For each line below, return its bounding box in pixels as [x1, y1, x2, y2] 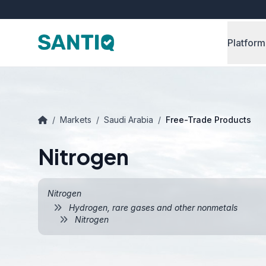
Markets [60, 115, 91, 125]
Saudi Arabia [104, 115, 153, 125]
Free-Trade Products [166, 115, 251, 125]
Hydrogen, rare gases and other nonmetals [66, 202, 237, 213]
